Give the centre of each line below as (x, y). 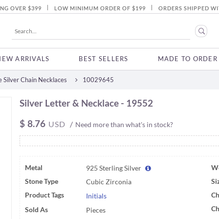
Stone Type (42, 181)
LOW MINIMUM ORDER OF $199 (100, 8)
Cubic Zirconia (109, 182)
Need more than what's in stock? (124, 124)
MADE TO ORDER (187, 59)
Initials (97, 196)
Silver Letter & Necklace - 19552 (87, 103)
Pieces (96, 210)
